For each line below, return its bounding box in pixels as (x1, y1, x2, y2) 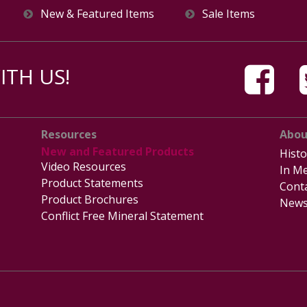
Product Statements (41, 175, 144, 191)
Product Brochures (41, 191, 139, 207)
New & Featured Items (40, 6, 154, 22)
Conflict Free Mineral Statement (41, 208, 204, 223)
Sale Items (202, 6, 256, 22)
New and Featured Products (41, 144, 195, 160)
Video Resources (41, 158, 127, 174)
